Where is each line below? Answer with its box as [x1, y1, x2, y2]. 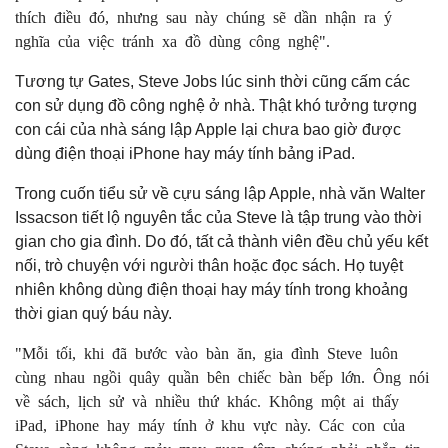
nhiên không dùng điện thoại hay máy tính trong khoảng [15, 281, 408, 299]
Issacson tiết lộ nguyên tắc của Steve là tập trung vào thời [15, 209, 422, 227]
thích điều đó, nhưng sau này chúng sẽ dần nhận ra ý [15, 8, 392, 25]
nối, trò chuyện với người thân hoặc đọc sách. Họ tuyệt [15, 257, 403, 275]
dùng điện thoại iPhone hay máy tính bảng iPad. [15, 145, 355, 163]
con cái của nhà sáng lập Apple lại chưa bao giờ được [15, 121, 401, 139]
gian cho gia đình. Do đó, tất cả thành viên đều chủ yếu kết [15, 233, 428, 251]
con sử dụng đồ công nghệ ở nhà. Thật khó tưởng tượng [15, 97, 417, 115]
